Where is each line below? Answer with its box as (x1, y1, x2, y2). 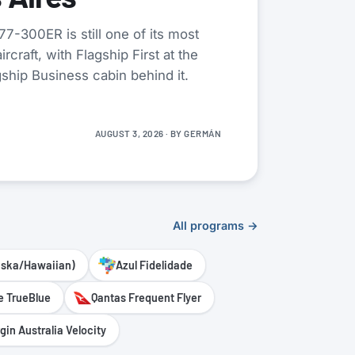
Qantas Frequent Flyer (91, 291, 201, 304)
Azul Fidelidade (116, 258, 193, 272)
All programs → (173, 219, 258, 232)
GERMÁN (184, 128, 221, 139)
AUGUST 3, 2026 (95, 128, 164, 139)
